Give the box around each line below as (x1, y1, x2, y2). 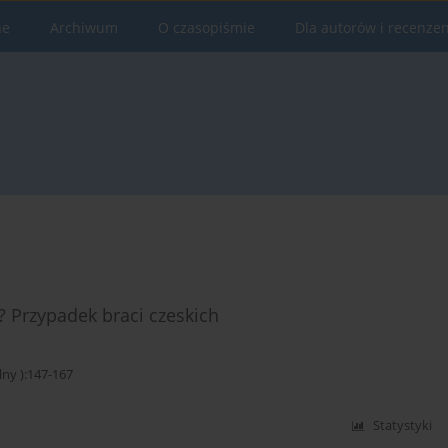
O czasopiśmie (158, 18, 255, 37)
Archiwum (50, 18, 118, 37)
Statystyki (373, 417, 433, 435)
